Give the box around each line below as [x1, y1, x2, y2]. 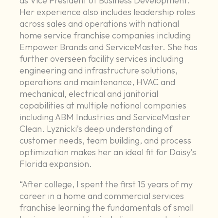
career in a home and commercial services [19, 190, 184, 202]
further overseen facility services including [19, 53, 184, 65]
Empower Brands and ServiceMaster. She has [19, 41, 198, 53]
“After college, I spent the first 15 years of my [19, 179, 193, 190]
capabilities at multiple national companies [19, 100, 187, 111]
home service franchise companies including [19, 30, 191, 41]
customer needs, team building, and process [19, 135, 192, 146]
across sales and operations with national [19, 18, 180, 30]
